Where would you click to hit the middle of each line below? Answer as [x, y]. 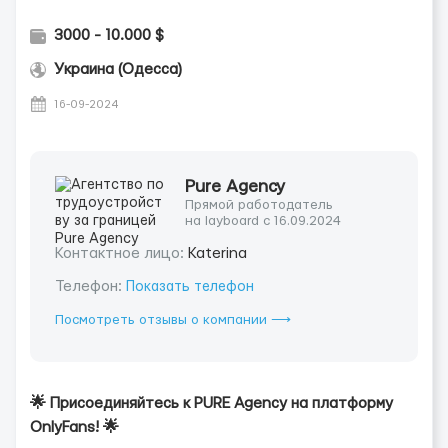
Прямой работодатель [259, 205]
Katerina [217, 253]
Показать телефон [190, 287]
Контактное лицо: [121, 253]
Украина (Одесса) [118, 69]
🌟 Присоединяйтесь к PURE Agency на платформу [211, 403]
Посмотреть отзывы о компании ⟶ [173, 320]
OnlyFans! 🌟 [74, 427]
